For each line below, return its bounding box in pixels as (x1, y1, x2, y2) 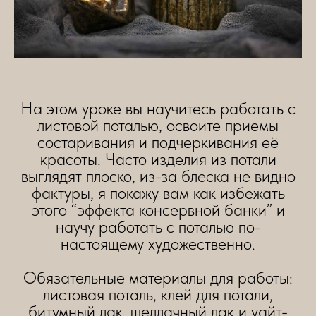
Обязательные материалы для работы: (23, 267, 293, 288)
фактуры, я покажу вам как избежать (31, 182, 285, 203)
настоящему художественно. (61, 233, 255, 254)
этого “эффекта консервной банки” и (31, 199, 285, 220)
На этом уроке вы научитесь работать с (20, 97, 296, 119)
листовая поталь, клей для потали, (43, 284, 273, 305)
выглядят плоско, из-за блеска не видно (20, 165, 296, 186)
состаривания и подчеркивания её (37, 131, 279, 152)
